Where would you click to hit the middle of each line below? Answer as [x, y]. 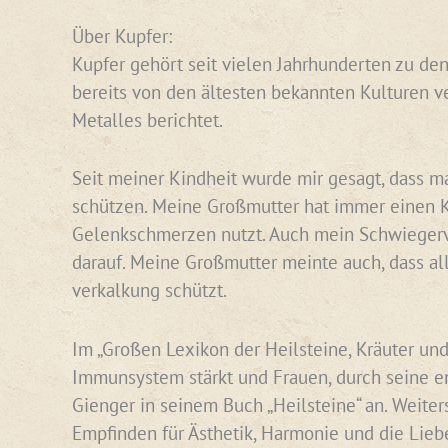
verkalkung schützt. [149, 290]
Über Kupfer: [122, 35]
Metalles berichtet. [147, 119]
